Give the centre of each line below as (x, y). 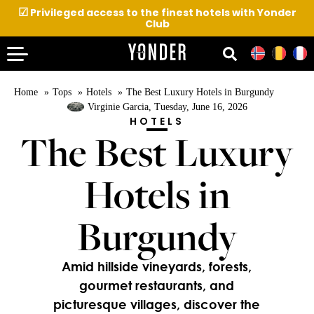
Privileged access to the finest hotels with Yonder (162, 13)
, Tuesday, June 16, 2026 (198, 107)
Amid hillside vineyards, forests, (157, 266)
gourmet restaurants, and (157, 285)
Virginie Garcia (118, 107)
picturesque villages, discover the (157, 304)
